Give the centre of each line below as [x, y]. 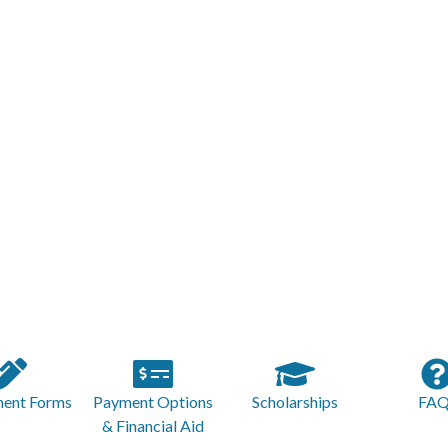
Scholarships [295, 401]
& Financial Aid [153, 425]
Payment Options [153, 401]
